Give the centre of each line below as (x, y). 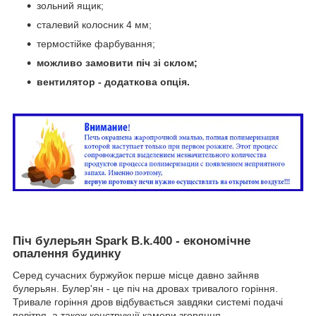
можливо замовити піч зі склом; (117, 63)
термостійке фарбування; (96, 44)
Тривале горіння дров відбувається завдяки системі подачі (148, 302)
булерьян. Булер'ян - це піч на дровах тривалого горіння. (145, 288)
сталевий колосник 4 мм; (94, 25)
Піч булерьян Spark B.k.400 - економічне (132, 241)
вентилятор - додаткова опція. (113, 82)
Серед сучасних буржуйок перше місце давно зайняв (136, 275)
